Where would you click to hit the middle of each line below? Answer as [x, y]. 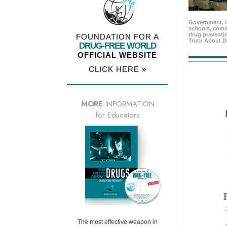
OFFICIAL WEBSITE [117, 55]
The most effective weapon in [118, 222]
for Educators [118, 115]
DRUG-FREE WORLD [117, 46]
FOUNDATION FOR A [117, 37]
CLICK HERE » [117, 69]
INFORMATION [128, 104]
